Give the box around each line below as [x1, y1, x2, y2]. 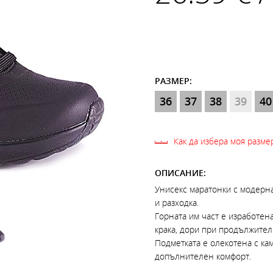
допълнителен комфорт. [155, 250, 256, 262]
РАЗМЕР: [155, 75, 192, 87]
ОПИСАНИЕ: [155, 167, 206, 179]
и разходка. [155, 197, 199, 208]
